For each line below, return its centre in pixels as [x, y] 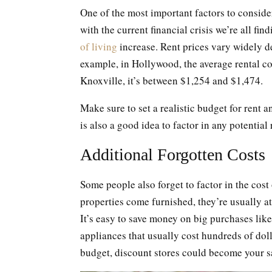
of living [99, 46]
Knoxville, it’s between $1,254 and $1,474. [172, 80]
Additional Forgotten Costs [173, 155]
